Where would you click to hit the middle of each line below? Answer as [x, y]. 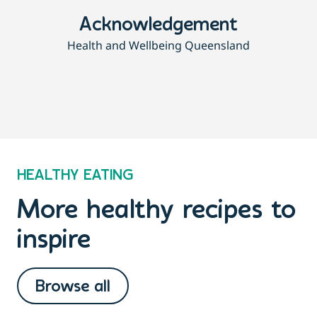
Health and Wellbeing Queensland [158, 46]
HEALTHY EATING [75, 176]
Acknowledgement [158, 26]
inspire [54, 241]
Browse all [73, 288]
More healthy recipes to [156, 212]
